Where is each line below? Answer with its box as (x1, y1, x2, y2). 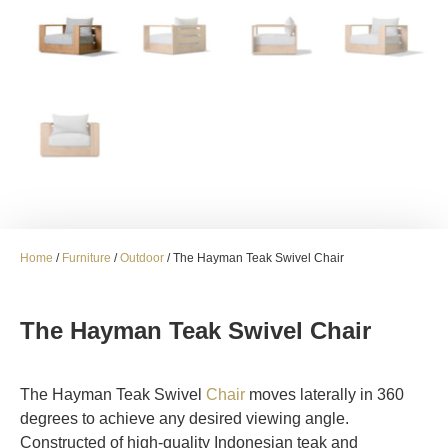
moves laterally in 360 (245, 385, 404, 403)
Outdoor (120, 250, 164, 265)
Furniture (62, 250, 111, 265)
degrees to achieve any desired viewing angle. (20, 409, 349, 427)
